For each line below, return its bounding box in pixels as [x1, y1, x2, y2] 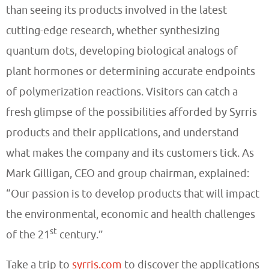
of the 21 [6, 228, 50, 241]
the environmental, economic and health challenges [6, 207, 255, 220]
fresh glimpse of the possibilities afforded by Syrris [6, 105, 257, 118]
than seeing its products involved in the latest [6, 3, 227, 16]
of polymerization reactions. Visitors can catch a [6, 85, 238, 98]
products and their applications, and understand [6, 125, 239, 139]
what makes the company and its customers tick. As [6, 146, 254, 159]
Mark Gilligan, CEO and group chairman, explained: [6, 166, 249, 180]
